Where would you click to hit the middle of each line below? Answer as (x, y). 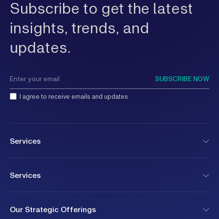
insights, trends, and (79, 27)
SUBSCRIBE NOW (182, 79)
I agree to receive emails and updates (74, 97)
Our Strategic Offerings (53, 209)
